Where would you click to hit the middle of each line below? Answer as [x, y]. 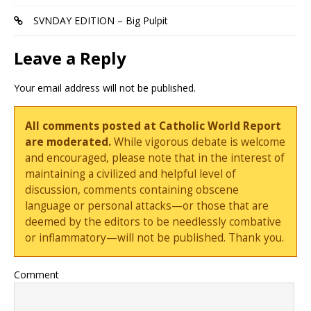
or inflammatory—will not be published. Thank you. [155, 237]
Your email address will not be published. [105, 87]
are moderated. [68, 142]
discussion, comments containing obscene [132, 190]
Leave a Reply [70, 58]
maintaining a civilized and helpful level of [131, 174]
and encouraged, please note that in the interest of [155, 158]
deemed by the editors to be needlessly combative [153, 221]
